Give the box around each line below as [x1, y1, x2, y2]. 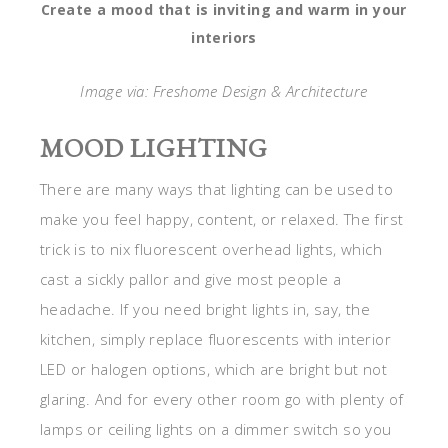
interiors [191, 28, 257, 48]
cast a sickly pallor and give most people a [40, 269, 342, 290]
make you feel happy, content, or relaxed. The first [40, 209, 404, 230]
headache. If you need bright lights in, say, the [40, 299, 371, 320]
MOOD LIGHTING [40, 131, 268, 166]
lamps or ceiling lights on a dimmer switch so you [40, 419, 392, 440]
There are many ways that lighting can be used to [40, 179, 394, 200]
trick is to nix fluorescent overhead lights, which [40, 239, 382, 260]
